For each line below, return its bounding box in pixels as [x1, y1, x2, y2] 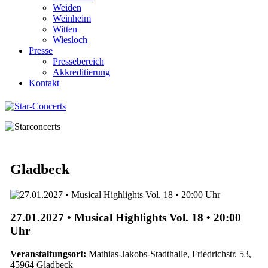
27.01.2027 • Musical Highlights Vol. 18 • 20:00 [10, 211, 241, 224]
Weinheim [53, 13, 91, 23]
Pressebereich [53, 56, 104, 66]
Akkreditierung [53, 67, 110, 77]
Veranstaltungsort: [10, 249, 89, 260]
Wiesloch [53, 35, 87, 45]
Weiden [53, 2, 81, 13]
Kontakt [29, 78, 59, 88]
